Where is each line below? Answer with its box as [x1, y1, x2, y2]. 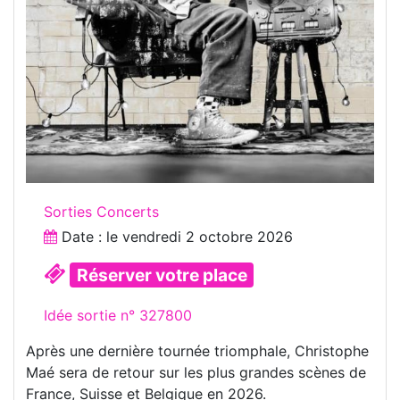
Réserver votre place [76, 263, 247, 286]
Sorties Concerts [44, 202, 159, 221]
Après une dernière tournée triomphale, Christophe [26, 341, 369, 360]
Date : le [57, 227, 122, 246]
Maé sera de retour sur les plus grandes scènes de [26, 362, 366, 381]
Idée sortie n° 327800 [44, 305, 192, 324]
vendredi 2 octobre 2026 [122, 227, 293, 246]
